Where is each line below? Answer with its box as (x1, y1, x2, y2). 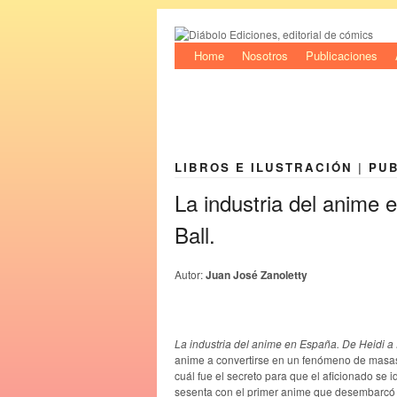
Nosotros (242, 47, 288, 64)
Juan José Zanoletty (206, 266, 307, 283)
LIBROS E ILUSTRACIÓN (175, 158, 353, 175)
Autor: (175, 266, 206, 282)
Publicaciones (306, 47, 378, 64)
